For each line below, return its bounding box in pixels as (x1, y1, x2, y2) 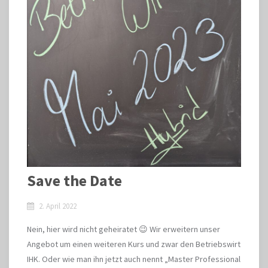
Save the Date (27, 170, 122, 190)
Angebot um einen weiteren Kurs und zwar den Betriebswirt (27, 239, 240, 249)
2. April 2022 (39, 201, 77, 211)
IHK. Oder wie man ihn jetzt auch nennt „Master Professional (27, 254, 240, 264)
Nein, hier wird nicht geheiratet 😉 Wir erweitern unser (27, 224, 220, 234)
